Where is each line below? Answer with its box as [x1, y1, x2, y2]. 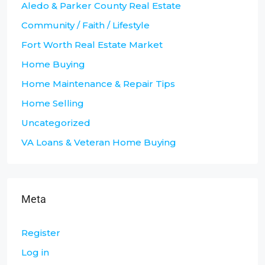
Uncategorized [21, 117, 91, 128]
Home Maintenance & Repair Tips [21, 77, 175, 89]
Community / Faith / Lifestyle [21, 19, 150, 31]
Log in [21, 246, 49, 258]
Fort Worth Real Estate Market [21, 38, 163, 50]
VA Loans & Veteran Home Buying [21, 136, 176, 148]
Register [21, 227, 60, 238]
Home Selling [21, 97, 84, 109]
